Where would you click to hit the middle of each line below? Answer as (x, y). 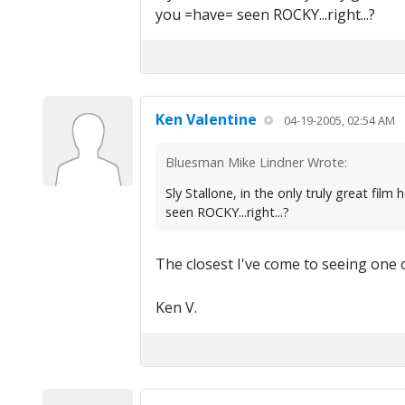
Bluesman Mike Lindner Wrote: (256, 163)
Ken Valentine (206, 120)
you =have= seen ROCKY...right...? (265, 15)
